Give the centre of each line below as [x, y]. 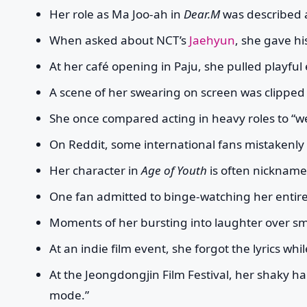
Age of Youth [174, 171]
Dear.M [202, 14]
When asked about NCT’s [119, 40]
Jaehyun [212, 40]
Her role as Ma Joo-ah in [116, 14]
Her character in [95, 171]
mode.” [69, 295]
